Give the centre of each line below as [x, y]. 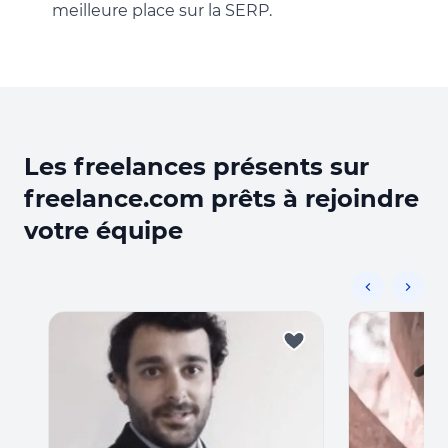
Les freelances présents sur [196, 166]
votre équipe [103, 230]
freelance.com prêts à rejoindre [221, 198]
